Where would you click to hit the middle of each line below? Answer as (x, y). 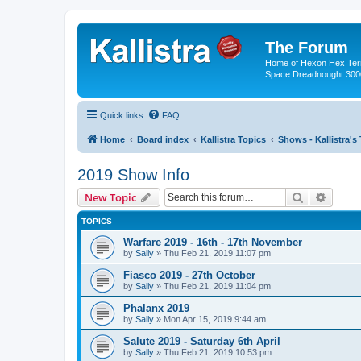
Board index (163, 139)
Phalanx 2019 (156, 308)
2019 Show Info (133, 174)
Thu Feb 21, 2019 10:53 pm (218, 352)
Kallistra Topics (233, 139)
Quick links (122, 115)
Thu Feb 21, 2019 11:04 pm (217, 286)
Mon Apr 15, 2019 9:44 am (215, 319)
